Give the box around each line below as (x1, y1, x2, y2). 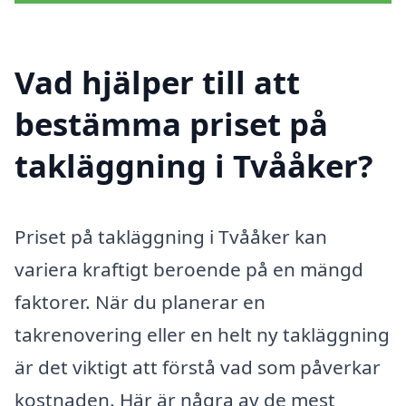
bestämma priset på (14, 102, 328, 146)
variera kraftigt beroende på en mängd (14, 256, 363, 283)
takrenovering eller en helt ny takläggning (14, 322, 390, 348)
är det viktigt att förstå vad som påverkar (14, 354, 381, 381)
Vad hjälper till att (14, 61, 300, 104)
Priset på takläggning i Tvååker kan (14, 224, 327, 250)
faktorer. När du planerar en (14, 289, 266, 315)
